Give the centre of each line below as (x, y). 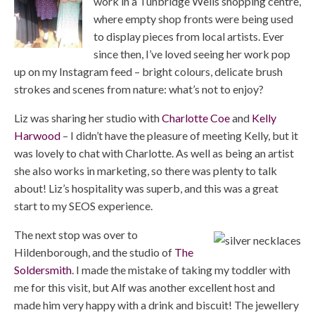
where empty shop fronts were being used (193, 19)
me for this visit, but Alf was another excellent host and (144, 288)
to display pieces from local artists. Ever (189, 37)
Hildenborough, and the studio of (94, 252)
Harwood (37, 136)
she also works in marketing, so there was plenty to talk (146, 171)
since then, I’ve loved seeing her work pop (192, 54)
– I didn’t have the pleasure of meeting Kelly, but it (179, 136)
